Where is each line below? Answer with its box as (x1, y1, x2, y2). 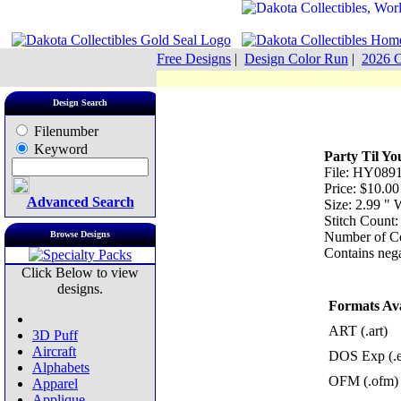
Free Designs (157, 51, 231, 66)
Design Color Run (244, 51, 348, 66)
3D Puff (32, 328, 78, 343)
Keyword (30, 141, 88, 157)
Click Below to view (21, 265, 139, 280)
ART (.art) (328, 323, 388, 338)
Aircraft (32, 344, 76, 359)
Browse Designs (50, 229, 110, 239)
